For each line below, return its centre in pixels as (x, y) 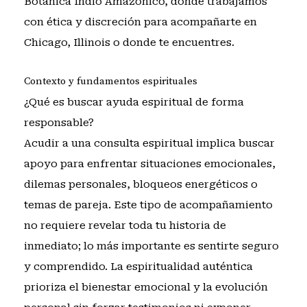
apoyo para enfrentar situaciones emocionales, (149, 163)
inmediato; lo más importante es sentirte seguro (151, 246)
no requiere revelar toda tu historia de (125, 225)
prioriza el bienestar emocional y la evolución (146, 287)
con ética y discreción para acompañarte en (140, 22)
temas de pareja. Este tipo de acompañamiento (148, 205)
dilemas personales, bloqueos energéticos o (140, 184)
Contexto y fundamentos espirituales (110, 81)
